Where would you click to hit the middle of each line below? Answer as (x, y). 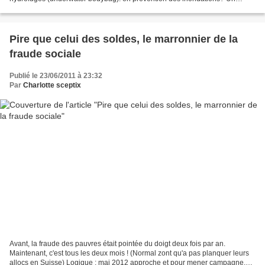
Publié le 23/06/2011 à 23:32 (56, 76)
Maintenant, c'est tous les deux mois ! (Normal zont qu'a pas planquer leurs (129, 253)
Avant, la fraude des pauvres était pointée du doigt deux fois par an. (117, 243)
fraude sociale (45, 54)
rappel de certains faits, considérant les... (75, 9)
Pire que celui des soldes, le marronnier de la (124, 39)
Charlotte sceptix (52, 85)
